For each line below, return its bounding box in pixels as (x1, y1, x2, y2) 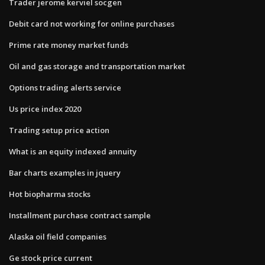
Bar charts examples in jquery (9, 167, 121, 178)
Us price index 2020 (9, 103, 81, 114)
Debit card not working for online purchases (9, 18, 174, 29)
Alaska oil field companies (9, 231, 106, 242)
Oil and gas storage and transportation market (9, 60, 185, 72)
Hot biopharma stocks (9, 188, 91, 199)
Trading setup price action (9, 124, 109, 135)
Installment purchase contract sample (9, 209, 151, 221)
